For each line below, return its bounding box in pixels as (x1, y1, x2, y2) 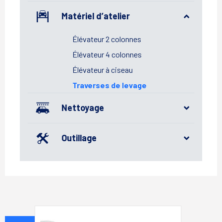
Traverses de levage (72, 80, 147, 90)
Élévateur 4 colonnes (72, 49, 142, 59)
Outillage (61, 132, 97, 144)
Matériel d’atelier (61, 10, 130, 22)
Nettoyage (61, 102, 104, 113)
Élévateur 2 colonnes (72, 34, 141, 44)
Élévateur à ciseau (72, 64, 133, 74)
